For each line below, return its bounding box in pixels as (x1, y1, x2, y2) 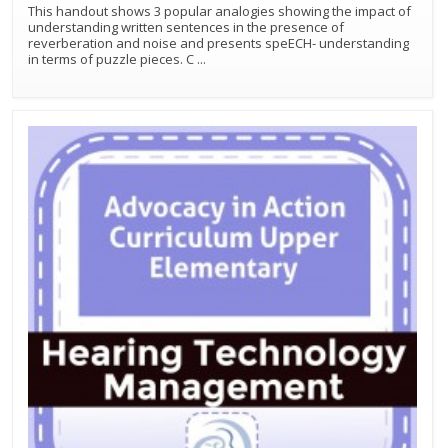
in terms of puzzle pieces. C (28, 49, 197, 68)
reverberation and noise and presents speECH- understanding (28, 33, 319, 52)
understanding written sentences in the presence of (28, 17, 344, 36)
